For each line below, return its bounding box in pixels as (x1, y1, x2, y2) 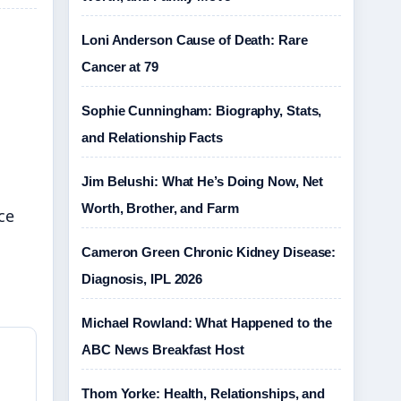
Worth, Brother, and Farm (81, 200, 239, 216)
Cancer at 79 (81, 59, 158, 74)
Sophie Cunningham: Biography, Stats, (81, 103, 322, 118)
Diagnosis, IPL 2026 (81, 271, 203, 286)
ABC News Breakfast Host (81, 342, 244, 357)
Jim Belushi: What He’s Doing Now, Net (81, 174, 324, 189)
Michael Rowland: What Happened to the (81, 315, 333, 330)
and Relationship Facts (81, 130, 223, 145)
